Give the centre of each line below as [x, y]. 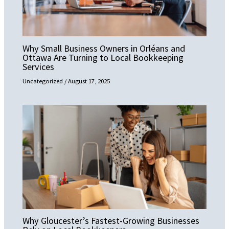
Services [39, 66]
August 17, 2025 [89, 81]
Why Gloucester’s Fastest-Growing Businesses [111, 221]
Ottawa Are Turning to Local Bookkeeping [103, 57]
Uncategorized [43, 81]
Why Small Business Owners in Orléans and [104, 48]
